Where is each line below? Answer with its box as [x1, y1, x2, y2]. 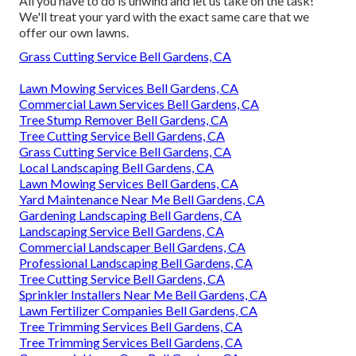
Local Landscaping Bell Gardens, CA [19, 159, 214, 175]
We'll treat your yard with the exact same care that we [19, 8, 309, 24]
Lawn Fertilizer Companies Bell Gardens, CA [19, 302, 257, 318]
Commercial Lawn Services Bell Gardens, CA [19, 95, 259, 111]
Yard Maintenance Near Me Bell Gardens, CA [19, 191, 265, 207]
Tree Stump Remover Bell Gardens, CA [19, 111, 228, 127]
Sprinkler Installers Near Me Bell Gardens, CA [19, 286, 267, 302]
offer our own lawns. [19, 24, 129, 40]
